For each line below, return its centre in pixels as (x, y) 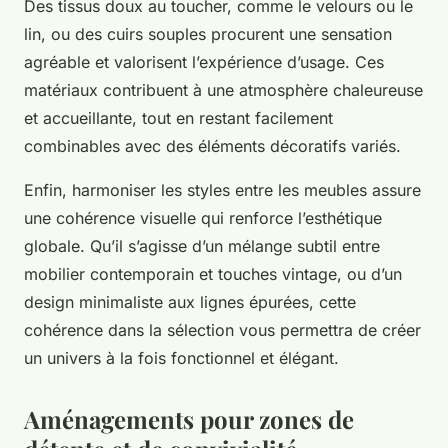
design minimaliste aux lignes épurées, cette (190, 302)
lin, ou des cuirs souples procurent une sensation (208, 34)
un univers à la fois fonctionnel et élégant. (181, 358)
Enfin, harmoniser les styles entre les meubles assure (222, 190)
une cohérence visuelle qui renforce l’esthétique (203, 218)
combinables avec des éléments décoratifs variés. (212, 146)
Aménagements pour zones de (189, 419)
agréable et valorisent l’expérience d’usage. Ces (204, 62)
